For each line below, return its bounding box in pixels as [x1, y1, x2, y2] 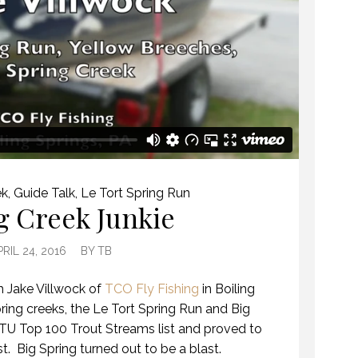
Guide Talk [14, 185, 76, 201]
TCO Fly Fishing [105, 281, 199, 297]
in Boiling [199, 281, 255, 297]
